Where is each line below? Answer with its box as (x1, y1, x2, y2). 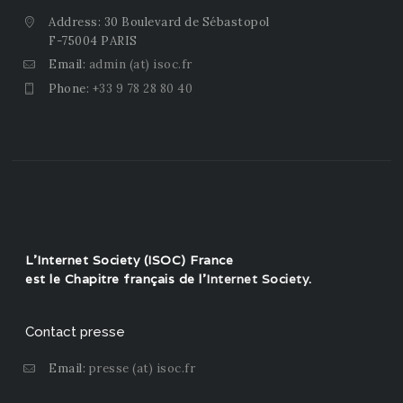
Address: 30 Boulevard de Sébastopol (49, 14, 270, 31)
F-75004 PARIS (49, 33, 138, 49)
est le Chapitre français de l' (25, 270, 206, 287)
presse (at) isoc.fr (88, 360, 196, 376)
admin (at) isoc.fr (88, 57, 193, 73)
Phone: (49, 80, 93, 96)
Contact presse (25, 323, 125, 340)
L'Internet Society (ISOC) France (25, 251, 233, 268)
